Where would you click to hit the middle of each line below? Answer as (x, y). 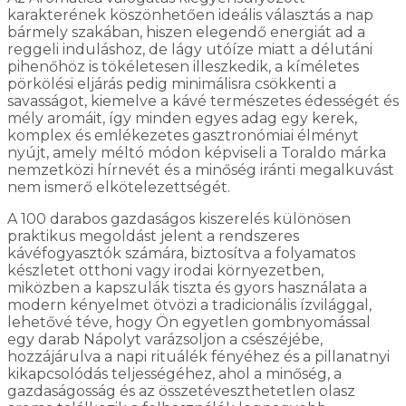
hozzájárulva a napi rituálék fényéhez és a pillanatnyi (198, 356)
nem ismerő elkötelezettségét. (119, 187)
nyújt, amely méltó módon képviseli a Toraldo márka (197, 152)
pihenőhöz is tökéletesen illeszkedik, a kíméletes (183, 66)
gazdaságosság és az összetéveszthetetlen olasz (181, 391)
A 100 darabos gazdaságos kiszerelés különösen (179, 218)
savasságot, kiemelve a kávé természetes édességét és (203, 101)
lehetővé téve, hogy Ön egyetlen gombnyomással (189, 322)
